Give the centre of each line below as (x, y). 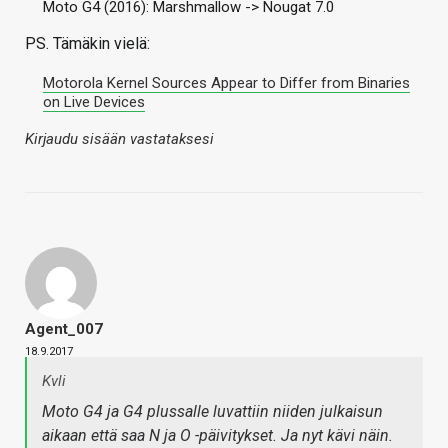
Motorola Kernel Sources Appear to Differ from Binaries (226, 83)
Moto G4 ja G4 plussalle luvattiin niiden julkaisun (212, 412)
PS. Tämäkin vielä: (87, 44)
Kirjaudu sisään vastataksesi (119, 139)
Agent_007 (64, 329)
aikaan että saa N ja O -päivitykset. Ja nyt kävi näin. (217, 436)
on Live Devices (94, 102)
